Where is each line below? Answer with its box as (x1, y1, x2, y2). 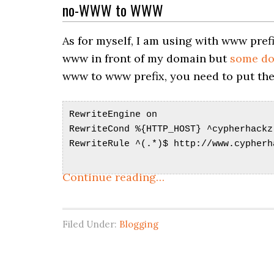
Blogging (119, 218, 158, 230)
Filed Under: (62, 218, 119, 230)
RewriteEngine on (69, 109, 157, 120)
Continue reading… (62, 170, 165, 184)
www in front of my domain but (62, 51, 230, 65)
